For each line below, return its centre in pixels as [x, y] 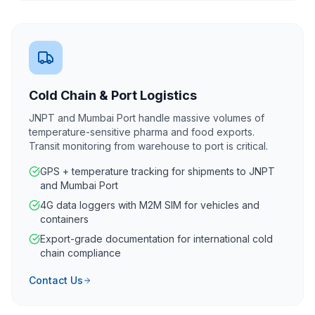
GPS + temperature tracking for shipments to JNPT [157, 171]
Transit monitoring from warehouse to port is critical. [148, 146]
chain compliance [81, 253]
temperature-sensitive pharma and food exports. [142, 132]
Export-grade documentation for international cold [156, 239]
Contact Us [56, 280]
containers [64, 219]
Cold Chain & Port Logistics [113, 95]
